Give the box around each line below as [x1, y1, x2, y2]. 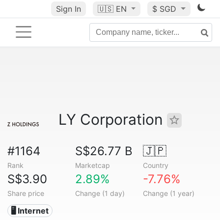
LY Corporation [58, 110, 167, 128]
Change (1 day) [75, 189, 125, 197]
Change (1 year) [142, 189, 194, 197]
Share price [7, 189, 44, 197]
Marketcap [75, 161, 110, 169]
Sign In [55, 4, 81, 14]
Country [142, 161, 168, 169]
